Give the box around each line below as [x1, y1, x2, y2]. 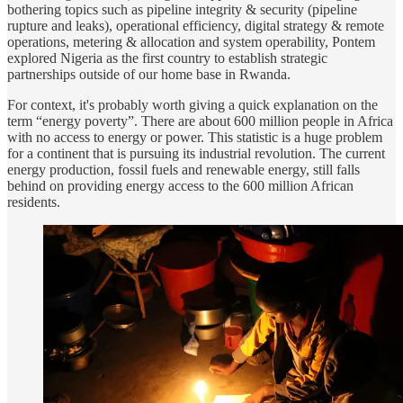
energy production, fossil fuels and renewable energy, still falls [7, 161, 360, 177]
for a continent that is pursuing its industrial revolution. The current [7, 145, 385, 161]
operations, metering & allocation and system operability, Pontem [7, 33, 375, 49]
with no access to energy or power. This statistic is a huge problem [7, 129, 382, 145]
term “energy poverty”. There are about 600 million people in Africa [7, 112, 393, 129]
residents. [7, 193, 60, 210]
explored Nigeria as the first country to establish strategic [7, 49, 327, 66]
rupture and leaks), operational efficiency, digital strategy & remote [7, 17, 384, 33]
